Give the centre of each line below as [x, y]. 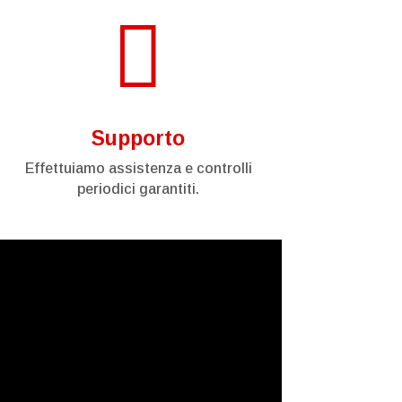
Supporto [139, 138]
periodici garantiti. [139, 188]
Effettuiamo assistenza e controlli [138, 168]
